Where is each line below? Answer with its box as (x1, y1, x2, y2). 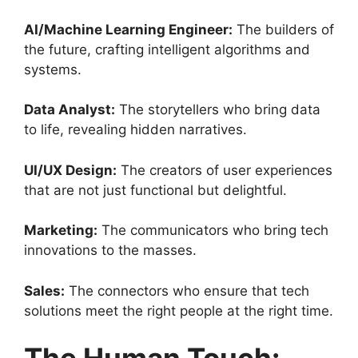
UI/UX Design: (24, 161, 117, 178)
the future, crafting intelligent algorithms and (24, 41, 310, 58)
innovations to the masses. (24, 242, 197, 259)
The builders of (233, 21, 334, 38)
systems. (24, 61, 82, 78)
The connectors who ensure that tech (65, 282, 309, 299)
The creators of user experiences (117, 161, 332, 178)
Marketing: (24, 222, 97, 239)
